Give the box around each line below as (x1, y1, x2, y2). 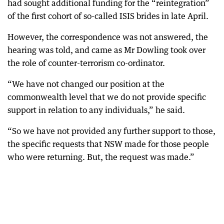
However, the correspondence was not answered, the (7, 31, 208, 42)
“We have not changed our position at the (7, 78, 164, 89)
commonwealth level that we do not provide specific (7, 91, 206, 102)
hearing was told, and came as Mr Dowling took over (7, 44, 205, 55)
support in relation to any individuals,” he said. (7, 104, 185, 115)
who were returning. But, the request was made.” (7, 151, 194, 162)
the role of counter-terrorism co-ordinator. (7, 57, 165, 68)
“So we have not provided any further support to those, (7, 125, 215, 136)
